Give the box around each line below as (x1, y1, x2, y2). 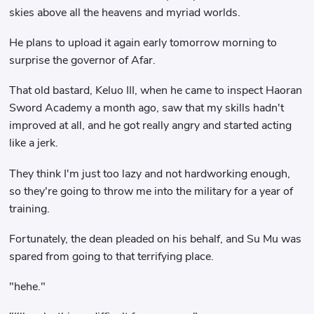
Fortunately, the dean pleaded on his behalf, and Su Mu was (9, 231, 302, 247)
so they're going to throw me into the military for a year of (9, 183, 294, 199)
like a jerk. (9, 135, 59, 151)
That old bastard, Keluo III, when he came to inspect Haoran (9, 83, 303, 99)
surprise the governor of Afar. (9, 53, 156, 69)
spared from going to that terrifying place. (9, 248, 214, 264)
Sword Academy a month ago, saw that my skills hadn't (9, 100, 285, 116)
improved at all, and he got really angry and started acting (9, 118, 292, 134)
